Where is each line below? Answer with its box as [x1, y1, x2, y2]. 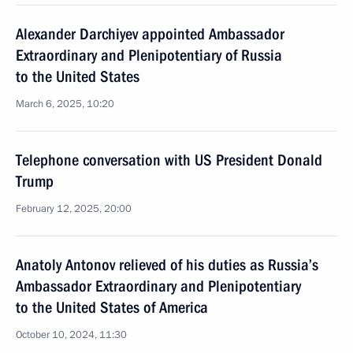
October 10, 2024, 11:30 [16, 328, 127, 342]
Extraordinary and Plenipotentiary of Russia [16, 46, 282, 65]
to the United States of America [16, 298, 208, 317]
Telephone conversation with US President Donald [16, 150, 322, 169]
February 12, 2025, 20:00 [16, 202, 132, 216]
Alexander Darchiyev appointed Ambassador [16, 24, 284, 43]
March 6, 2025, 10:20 [16, 97, 114, 111]
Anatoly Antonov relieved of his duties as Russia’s [16, 255, 318, 274]
